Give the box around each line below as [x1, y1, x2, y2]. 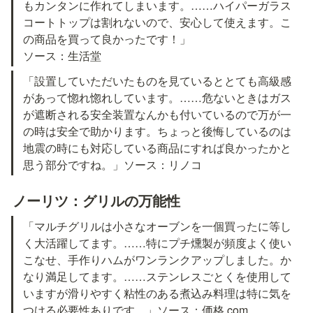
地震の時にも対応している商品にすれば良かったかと [23, 139, 292, 156]
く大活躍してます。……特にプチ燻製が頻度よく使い [23, 235, 292, 252]
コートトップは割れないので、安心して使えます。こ [23, 13, 292, 30]
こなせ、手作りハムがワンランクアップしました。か [23, 252, 292, 268]
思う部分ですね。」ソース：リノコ [23, 156, 203, 173]
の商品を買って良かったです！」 [23, 30, 191, 47]
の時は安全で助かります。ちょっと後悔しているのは [23, 122, 292, 139]
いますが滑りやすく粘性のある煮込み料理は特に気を [23, 285, 292, 302]
